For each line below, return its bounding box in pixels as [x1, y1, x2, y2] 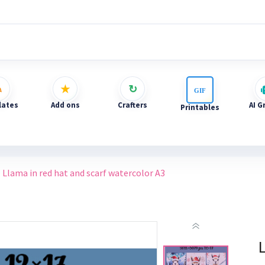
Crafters [118, 100, 147, 110]
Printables [180, 102, 219, 112]
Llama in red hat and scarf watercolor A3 [2, 167, 165, 179]
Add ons [50, 100, 80, 110]
